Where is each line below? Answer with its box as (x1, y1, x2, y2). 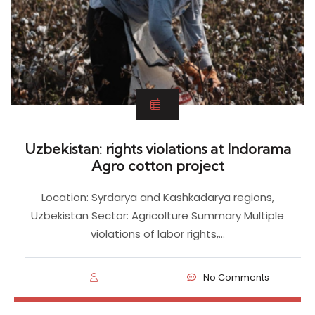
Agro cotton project (91, 156, 224, 174)
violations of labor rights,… (90, 226, 225, 241)
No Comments (203, 270, 270, 284)
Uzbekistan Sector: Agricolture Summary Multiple (31, 207, 284, 223)
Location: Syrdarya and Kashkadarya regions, (41, 189, 274, 205)
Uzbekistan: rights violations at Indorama (24, 139, 291, 157)
